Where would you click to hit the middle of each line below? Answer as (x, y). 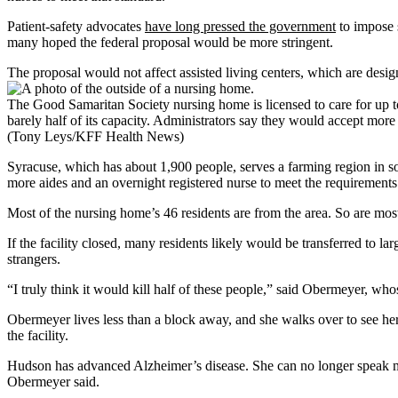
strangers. (34, 259)
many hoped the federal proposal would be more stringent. (170, 43)
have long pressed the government (240, 27)
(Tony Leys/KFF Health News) (96, 137)
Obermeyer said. (53, 382)
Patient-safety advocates (76, 27)
